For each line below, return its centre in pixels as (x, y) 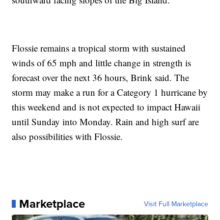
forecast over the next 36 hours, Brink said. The (101, 77)
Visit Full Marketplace (176, 204)
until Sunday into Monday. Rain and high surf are (106, 122)
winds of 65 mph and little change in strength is (102, 63)
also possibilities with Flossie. (68, 136)
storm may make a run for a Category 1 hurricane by (110, 92)
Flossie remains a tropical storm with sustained (99, 48)
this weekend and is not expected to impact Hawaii (106, 107)
